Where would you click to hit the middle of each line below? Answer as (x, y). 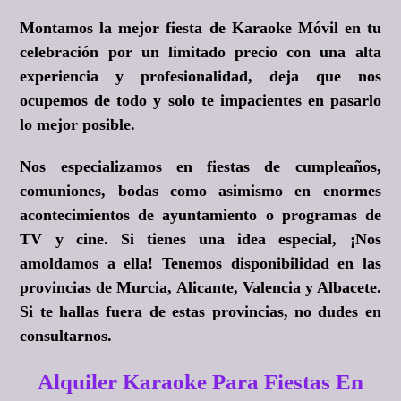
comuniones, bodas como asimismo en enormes (200, 191)
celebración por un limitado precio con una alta (200, 52)
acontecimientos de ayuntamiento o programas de (200, 215)
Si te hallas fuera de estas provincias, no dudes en (200, 312)
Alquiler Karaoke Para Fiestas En (200, 382)
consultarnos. (66, 336)
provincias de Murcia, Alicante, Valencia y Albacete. (200, 288)
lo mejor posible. (78, 125)
